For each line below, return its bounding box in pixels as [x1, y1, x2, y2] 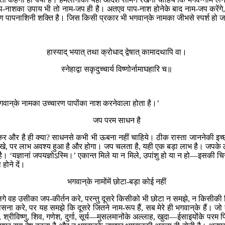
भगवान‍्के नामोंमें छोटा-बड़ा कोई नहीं [67, 177, 166, 186]
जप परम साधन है [92, 116, 141, 125]
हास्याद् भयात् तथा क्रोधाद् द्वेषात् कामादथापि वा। [46, 47, 187, 56]
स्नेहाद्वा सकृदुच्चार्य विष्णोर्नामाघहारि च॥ [61, 64, 172, 73]
